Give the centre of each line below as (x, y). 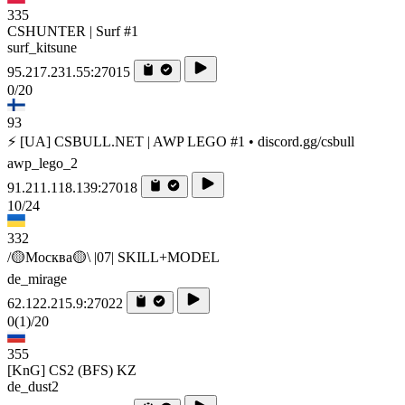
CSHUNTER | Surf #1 (73, 32)
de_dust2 (33, 387)
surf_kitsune (42, 48)
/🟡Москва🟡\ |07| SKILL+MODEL (113, 258)
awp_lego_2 (42, 164)
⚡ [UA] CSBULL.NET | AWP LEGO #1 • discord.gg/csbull (181, 142)
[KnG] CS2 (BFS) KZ (72, 371)
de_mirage (37, 279)
